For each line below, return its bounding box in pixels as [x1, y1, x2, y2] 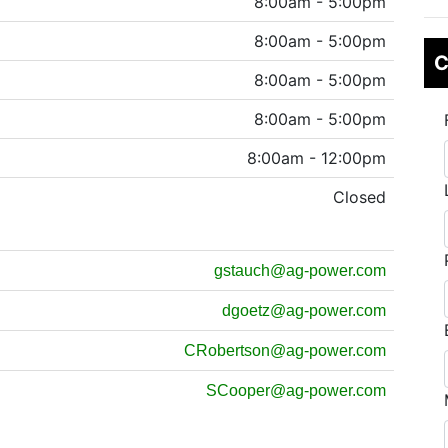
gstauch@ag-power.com [214, 262, 386, 279]
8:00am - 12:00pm [247, 148, 386, 168]
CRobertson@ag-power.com [184, 342, 386, 359]
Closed [333, 187, 386, 207]
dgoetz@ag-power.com [222, 302, 386, 319]
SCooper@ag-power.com [206, 382, 386, 399]
